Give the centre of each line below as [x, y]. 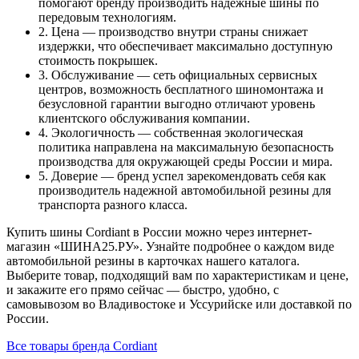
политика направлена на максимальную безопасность [186, 147]
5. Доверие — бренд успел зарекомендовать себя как [182, 175]
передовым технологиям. [107, 17]
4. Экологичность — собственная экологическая [171, 132]
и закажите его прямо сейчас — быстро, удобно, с [143, 289]
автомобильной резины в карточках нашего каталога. [153, 260]
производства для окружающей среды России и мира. [186, 161]
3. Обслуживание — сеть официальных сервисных [178, 75]
